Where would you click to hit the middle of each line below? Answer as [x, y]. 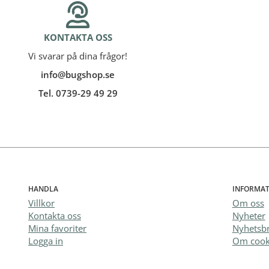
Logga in [46, 240]
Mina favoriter [57, 228]
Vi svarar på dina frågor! [78, 56]
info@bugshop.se [78, 74]
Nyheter [249, 215]
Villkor [41, 203]
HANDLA [43, 189]
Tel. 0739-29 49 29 [78, 93]
